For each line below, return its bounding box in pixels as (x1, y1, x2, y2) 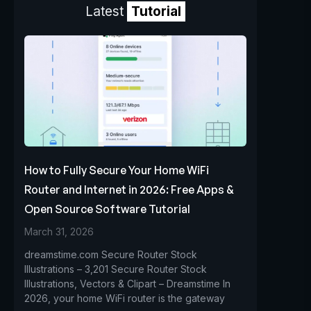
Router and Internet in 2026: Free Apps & (24, 183, 234, 196)
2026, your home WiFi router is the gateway (24, 292, 225, 304)
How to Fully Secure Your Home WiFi (24, 163, 209, 177)
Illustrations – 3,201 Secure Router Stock (24, 263, 207, 275)
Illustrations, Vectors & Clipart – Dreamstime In (24, 278, 230, 289)
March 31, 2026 (24, 226, 94, 237)
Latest (85, 3, 127, 19)
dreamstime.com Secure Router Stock (24, 249, 197, 260)
